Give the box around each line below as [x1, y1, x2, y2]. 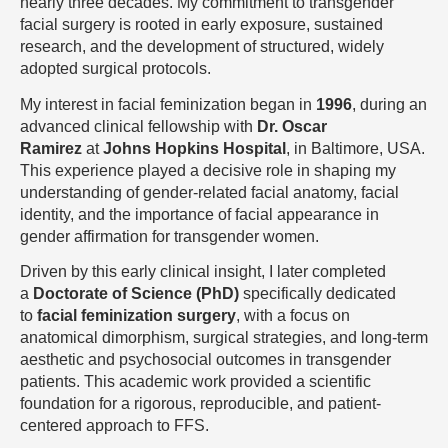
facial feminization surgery [37, 307, 236, 325]
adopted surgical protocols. [20, 60, 211, 77]
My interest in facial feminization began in [20, 95, 316, 113]
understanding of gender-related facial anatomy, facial [20, 183, 399, 201]
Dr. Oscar [257, 117, 327, 135]
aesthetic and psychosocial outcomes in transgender [20, 351, 391, 369]
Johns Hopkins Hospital [103, 139, 286, 157]
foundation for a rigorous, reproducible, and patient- [20, 395, 381, 413]
